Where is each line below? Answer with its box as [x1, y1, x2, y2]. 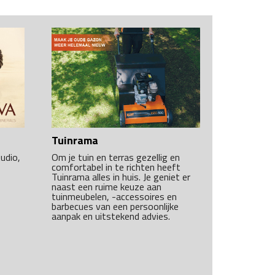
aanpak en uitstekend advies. [52, 208, 170, 223]
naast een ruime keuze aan [52, 179, 161, 194]
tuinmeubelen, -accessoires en [52, 188, 177, 204]
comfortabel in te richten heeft [52, 159, 180, 174]
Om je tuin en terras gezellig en [52, 149, 180, 165]
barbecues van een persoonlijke [52, 198, 179, 214]
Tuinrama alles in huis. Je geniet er [52, 169, 190, 184]
